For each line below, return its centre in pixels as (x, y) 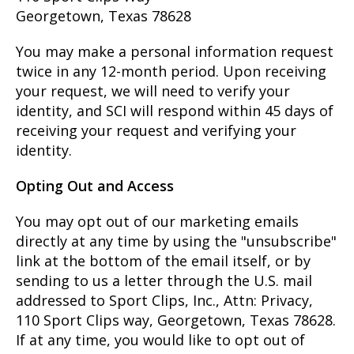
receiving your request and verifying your (156, 130)
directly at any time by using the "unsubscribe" (176, 241)
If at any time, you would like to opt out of (160, 339)
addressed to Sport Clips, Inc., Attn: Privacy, (164, 300)
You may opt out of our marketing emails (157, 221)
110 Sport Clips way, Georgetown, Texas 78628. (176, 320)
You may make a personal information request (175, 51)
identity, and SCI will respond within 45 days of (175, 110)
